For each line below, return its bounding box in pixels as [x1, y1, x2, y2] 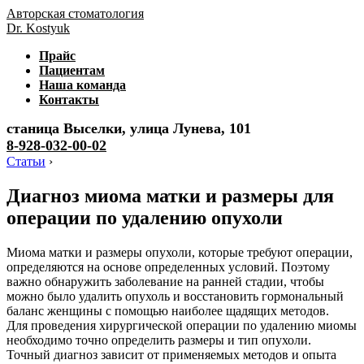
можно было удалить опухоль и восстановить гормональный [6, 288, 344, 303]
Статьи [6, 154, 45, 168]
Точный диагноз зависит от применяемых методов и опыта [6, 347, 336, 362]
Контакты [39, 93, 99, 106]
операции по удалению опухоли [6, 206, 283, 228]
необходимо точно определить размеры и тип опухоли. [6, 332, 311, 347]
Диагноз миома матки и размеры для [6, 184, 334, 206]
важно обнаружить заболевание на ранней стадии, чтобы [6, 274, 324, 288]
